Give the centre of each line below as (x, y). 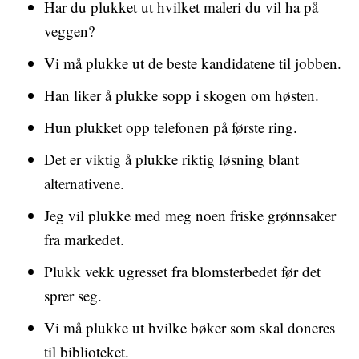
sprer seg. (73, 295)
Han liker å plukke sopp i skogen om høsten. (182, 95)
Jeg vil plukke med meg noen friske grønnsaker (190, 215)
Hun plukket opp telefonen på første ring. (171, 127)
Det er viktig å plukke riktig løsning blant (171, 159)
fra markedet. (84, 239)
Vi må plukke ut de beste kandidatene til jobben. (193, 63)
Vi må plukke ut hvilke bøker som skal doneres (190, 327)
